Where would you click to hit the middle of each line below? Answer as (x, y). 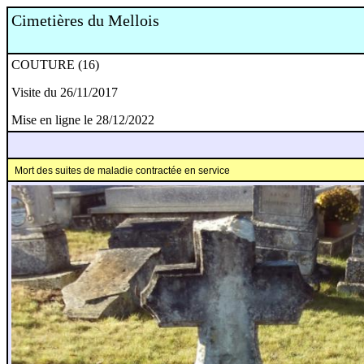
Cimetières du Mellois (85, 20)
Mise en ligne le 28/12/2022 (83, 120)
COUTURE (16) (55, 65)
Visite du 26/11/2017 (65, 92)
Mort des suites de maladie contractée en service (122, 171)
